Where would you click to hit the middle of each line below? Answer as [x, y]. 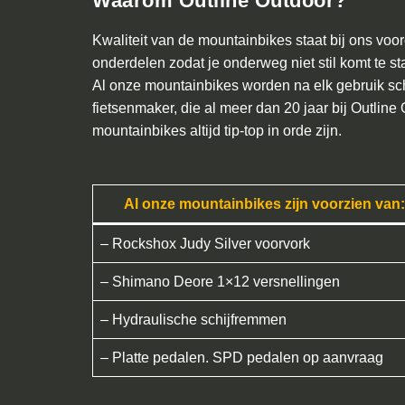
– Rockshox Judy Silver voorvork [205, 244]
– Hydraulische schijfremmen [193, 320]
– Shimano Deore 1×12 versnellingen [220, 282]
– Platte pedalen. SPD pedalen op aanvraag [242, 358]
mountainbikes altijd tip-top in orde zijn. [217, 131]
